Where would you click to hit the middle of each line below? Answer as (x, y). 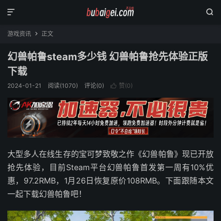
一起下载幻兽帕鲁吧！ (47, 194)
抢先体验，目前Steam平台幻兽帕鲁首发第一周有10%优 (110, 167)
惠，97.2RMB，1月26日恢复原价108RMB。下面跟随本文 (110, 181)
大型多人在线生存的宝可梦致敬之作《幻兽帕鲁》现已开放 (110, 154)
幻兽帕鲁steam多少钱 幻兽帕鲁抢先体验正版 (108, 57)
